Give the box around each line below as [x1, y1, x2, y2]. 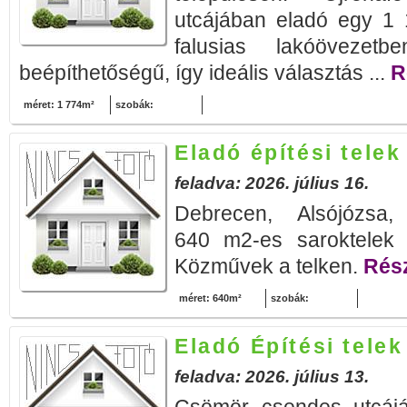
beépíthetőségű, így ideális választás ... [19, 61, 391, 84]
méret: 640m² [179, 293, 242, 303]
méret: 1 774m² [24, 99, 94, 110]
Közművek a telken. [174, 254, 363, 278]
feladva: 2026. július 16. [174, 174, 369, 193]
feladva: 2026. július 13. [174, 367, 369, 386]
